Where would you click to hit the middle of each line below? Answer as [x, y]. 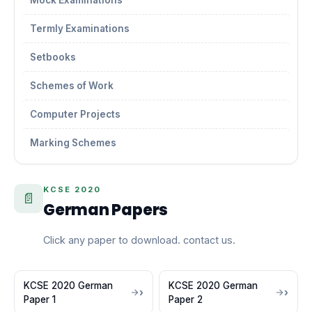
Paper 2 [186, 299]
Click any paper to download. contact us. [139, 240]
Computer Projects [75, 114]
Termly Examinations [80, 29]
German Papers [106, 210]
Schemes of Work [72, 86]
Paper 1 [40, 299]
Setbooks [53, 57]
